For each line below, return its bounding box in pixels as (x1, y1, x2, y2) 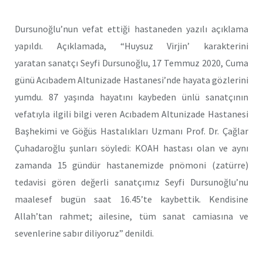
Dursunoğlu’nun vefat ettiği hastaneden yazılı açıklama (15, 23, 248, 35)
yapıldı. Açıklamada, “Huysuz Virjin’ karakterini (15, 40, 248, 52)
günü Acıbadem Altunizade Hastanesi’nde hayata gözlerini (15, 74, 248, 86)
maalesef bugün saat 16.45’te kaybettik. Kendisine (15, 193, 248, 205)
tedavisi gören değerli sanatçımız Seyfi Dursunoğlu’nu (15, 176, 248, 188)
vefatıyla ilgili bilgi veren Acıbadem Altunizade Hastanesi (15, 108, 248, 120)
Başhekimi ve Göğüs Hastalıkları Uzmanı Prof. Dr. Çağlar (15, 125, 248, 137)
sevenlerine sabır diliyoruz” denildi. (15, 227, 154, 240)
